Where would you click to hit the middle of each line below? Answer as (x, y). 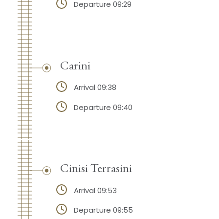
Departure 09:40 (103, 107)
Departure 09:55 (103, 210)
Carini (75, 65)
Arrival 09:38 (95, 87)
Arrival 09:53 (95, 190)
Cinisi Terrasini (96, 168)
